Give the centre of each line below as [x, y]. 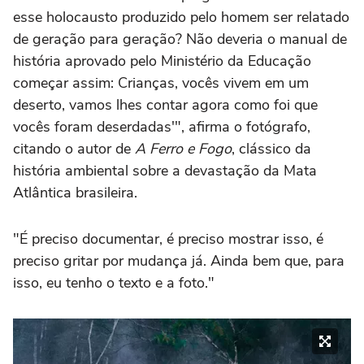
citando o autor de [74, 149]
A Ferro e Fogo [183, 149]
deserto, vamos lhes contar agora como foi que [165, 105]
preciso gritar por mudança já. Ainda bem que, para [179, 261]
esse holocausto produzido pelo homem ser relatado [181, 17]
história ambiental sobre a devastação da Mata [165, 171]
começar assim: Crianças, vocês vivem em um [161, 83]
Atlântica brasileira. [75, 193]
